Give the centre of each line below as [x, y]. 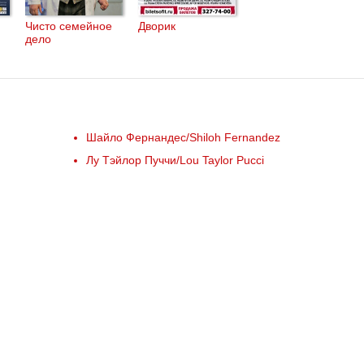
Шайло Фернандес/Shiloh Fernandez [183, 137]
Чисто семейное [69, 26]
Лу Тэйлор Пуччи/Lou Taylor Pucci [175, 160]
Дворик [157, 26]
